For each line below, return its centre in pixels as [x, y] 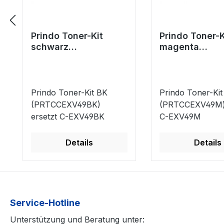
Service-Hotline [45, 203]
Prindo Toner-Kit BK [69, 93]
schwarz [50, 47]
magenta [179, 47]
